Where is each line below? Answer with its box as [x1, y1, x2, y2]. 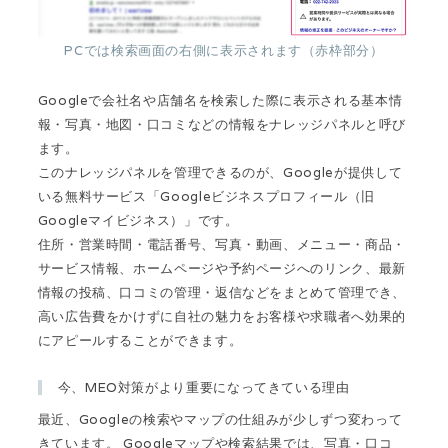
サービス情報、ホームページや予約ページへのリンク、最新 [37, 260, 406, 278]
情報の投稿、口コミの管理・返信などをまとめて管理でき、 [37, 284, 406, 302]
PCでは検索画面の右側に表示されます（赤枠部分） [64, 42, 384, 60]
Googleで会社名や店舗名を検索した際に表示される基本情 [37, 92, 403, 110]
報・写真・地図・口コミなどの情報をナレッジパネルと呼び [37, 116, 406, 134]
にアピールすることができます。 [37, 332, 243, 350]
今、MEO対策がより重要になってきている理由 [57, 378, 350, 396]
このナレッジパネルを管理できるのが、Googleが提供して [37, 164, 403, 182]
